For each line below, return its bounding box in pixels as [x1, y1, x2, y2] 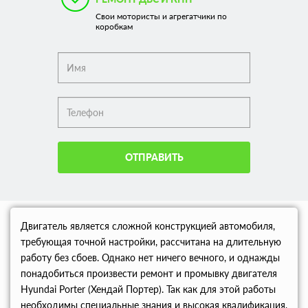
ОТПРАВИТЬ [124, 151, 184, 163]
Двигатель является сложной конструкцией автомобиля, [21, 220, 275, 232]
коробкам [96, 21, 133, 32]
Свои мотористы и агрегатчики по [96, 11, 227, 21]
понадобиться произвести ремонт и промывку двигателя [21, 267, 277, 279]
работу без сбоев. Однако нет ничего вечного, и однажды [21, 252, 280, 263]
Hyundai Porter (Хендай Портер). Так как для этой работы [21, 283, 276, 295]
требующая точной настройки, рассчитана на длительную [21, 236, 281, 247]
